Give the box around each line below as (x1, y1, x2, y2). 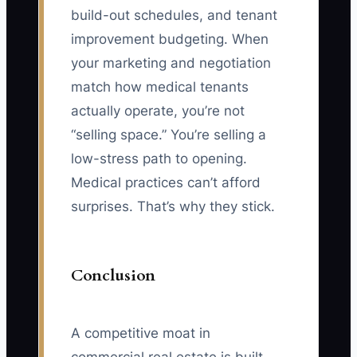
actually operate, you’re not (71, 103, 245, 120)
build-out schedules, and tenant (71, 7, 277, 24)
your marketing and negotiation (71, 55, 271, 72)
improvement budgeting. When (71, 31, 269, 48)
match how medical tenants (71, 79, 249, 96)
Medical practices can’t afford (71, 175, 261, 191)
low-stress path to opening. (71, 151, 247, 167)
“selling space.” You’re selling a (71, 127, 266, 143)
